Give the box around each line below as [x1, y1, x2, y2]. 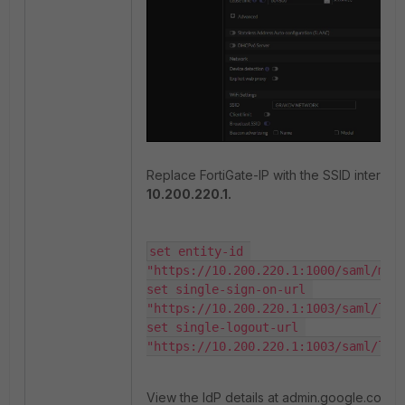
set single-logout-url [146, 319, 298, 334]
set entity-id [149, 243, 243, 259]
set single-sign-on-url [146, 281, 306, 297]
